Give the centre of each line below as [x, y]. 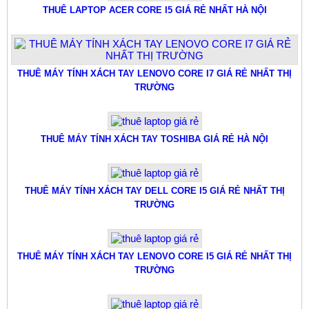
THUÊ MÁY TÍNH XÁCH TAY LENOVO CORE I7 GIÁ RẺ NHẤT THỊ [154, 73]
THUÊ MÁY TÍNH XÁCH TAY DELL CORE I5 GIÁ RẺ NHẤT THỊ [154, 190]
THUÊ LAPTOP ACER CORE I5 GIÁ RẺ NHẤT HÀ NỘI [154, 10]
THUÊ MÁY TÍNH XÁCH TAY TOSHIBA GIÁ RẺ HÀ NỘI [154, 139]
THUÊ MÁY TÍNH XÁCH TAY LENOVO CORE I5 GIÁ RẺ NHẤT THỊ [154, 256]
